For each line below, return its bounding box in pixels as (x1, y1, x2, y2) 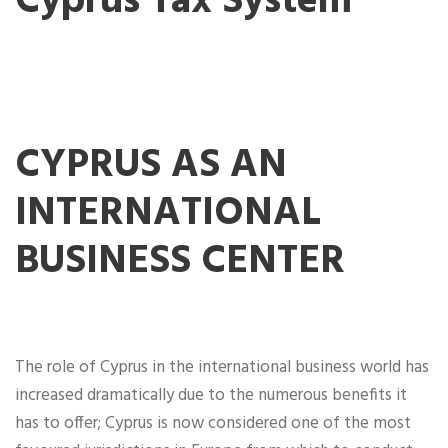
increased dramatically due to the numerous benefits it (15, 382, 407, 410)
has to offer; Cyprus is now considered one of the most (15, 410, 411, 438)
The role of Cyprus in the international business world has (15, 354, 429, 382)
